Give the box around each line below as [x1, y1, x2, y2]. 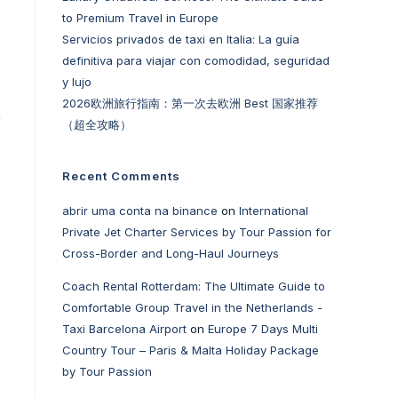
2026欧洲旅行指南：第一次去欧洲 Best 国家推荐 [62, 96, 318, 110]
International [239, 203, 308, 218]
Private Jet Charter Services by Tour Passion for [62, 225, 331, 239]
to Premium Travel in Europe [62, 11, 219, 25]
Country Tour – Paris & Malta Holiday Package [62, 343, 319, 357]
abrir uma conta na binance [62, 203, 218, 218]
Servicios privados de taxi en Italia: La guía [62, 32, 299, 46]
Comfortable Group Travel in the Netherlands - [62, 300, 322, 314]
